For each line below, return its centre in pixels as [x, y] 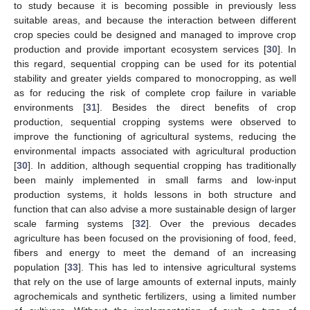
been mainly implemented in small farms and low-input [155, 180]
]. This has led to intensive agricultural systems [187, 267]
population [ [40, 267]
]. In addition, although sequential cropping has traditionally [162, 166]
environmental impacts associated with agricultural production [155, 151]
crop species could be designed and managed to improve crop [155, 35]
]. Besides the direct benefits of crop [197, 108]
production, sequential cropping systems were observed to [155, 122]
